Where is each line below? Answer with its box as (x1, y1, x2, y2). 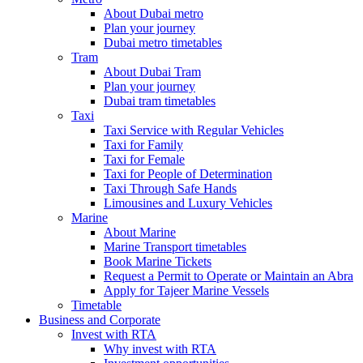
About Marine (104, 225, 176, 240)
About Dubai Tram (104, 65, 201, 79)
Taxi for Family (104, 138, 183, 152)
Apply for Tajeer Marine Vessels (104, 284, 269, 298)
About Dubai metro (104, 6, 203, 21)
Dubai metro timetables (104, 36, 222, 50)
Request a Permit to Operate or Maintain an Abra (104, 269, 353, 284)
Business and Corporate (39, 313, 160, 327)
